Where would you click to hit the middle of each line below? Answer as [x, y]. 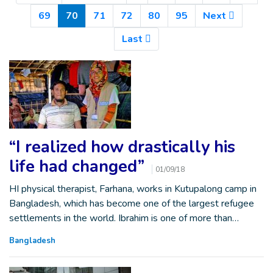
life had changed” [79, 167]
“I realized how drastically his [122, 147]
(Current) [99, 15]
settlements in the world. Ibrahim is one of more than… [124, 218]
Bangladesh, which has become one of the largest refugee [132, 204]
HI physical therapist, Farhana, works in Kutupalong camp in [133, 189]
